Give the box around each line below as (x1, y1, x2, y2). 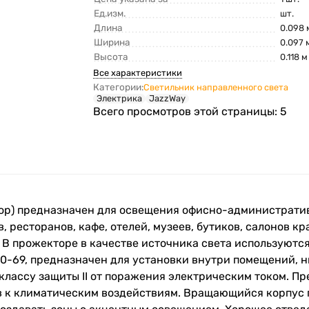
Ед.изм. (94, 8, 126, 19)
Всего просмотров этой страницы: (93, 105, 281, 119)
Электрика (97, 93, 143, 104)
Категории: (93, 81, 144, 93)
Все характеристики (93, 68, 183, 79)
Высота (94, 51, 129, 63)
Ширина (94, 37, 131, 48)
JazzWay (149, 93, 186, 104)
